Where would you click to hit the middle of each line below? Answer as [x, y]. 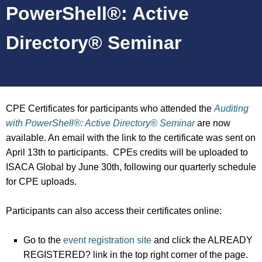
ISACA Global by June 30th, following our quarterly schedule [131, 167]
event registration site [107, 240]
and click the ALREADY [202, 240]
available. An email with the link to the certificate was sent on [131, 138]
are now [213, 123]
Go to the [43, 240]
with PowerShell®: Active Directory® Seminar [100, 123]
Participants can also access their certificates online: [114, 211]
